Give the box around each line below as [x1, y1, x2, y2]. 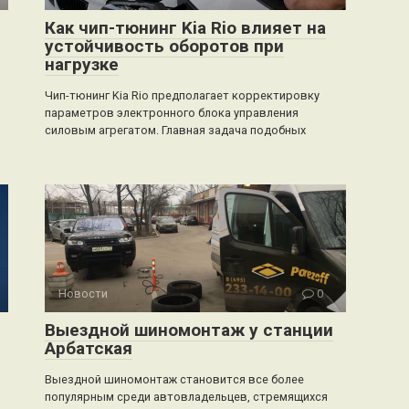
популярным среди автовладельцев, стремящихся [45, 389, 328, 404]
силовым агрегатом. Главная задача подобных [45, 122, 306, 137]
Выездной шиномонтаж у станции [45, 319, 333, 341]
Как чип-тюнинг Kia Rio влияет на [45, 16, 326, 38]
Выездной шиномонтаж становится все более [45, 372, 304, 386]
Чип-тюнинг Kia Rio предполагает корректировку [45, 88, 320, 102]
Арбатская [45, 337, 132, 359]
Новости [58, 286, 108, 300]
